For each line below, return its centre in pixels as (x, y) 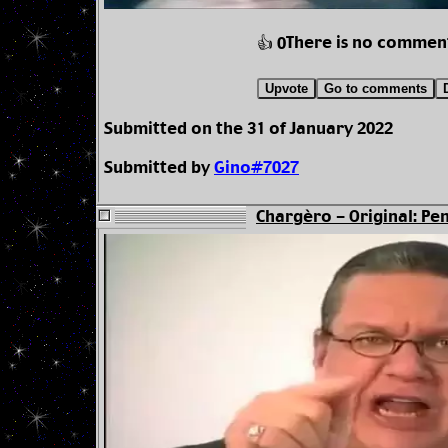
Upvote (286, 89)
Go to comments (375, 89)
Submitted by (159, 169)
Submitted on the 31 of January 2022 (248, 130)
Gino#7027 (256, 169)
